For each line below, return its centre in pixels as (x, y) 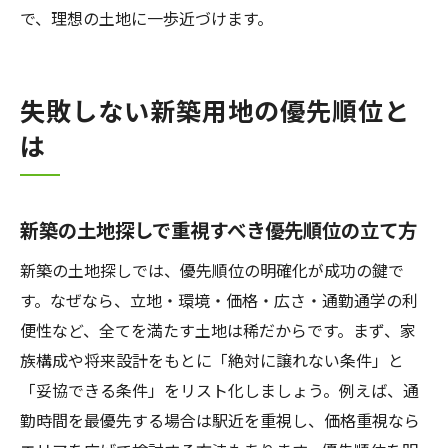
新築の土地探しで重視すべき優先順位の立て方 (218, 230)
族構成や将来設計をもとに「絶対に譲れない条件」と (212, 360)
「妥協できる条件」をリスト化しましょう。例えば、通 (219, 390)
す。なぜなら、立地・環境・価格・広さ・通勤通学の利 (219, 300)
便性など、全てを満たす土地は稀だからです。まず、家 (218, 330)
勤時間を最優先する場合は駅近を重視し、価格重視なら (220, 420)
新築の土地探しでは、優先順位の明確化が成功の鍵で (212, 270)
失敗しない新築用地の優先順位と (215, 110)
